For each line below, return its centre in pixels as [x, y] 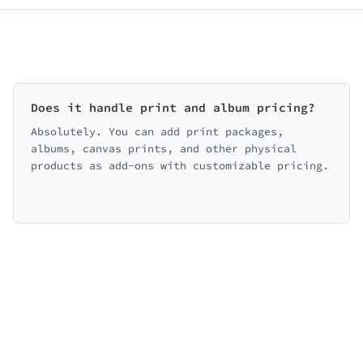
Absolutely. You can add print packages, [158, 132]
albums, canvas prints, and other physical [164, 149]
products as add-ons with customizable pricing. [180, 166]
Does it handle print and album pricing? [173, 107]
